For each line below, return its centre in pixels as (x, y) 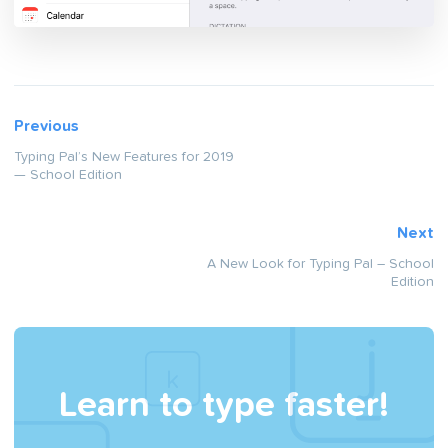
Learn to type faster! (224, 405)
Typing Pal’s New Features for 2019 (124, 156)
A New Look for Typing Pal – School (320, 263)
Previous (46, 125)
